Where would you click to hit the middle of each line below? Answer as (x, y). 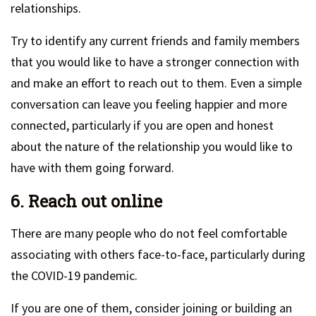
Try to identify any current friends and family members (155, 41)
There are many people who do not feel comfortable (149, 233)
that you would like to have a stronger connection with (155, 62)
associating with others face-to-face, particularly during (158, 254)
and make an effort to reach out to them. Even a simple (156, 83)
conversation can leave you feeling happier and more (149, 104)
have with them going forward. (92, 168)
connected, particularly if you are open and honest (142, 125)
